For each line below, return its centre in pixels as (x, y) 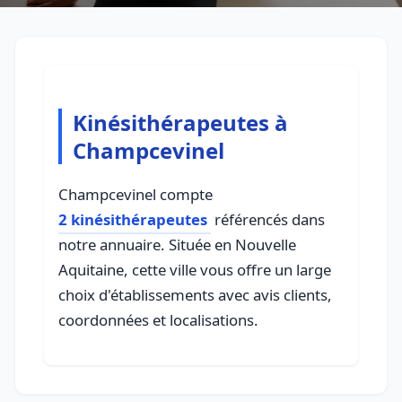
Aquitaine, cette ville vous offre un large (195, 270)
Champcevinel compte (135, 194)
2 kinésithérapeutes (133, 219)
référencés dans (268, 219)
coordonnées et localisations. (158, 320)
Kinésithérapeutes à (180, 122)
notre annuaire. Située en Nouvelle (177, 245)
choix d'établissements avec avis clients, (195, 295)
